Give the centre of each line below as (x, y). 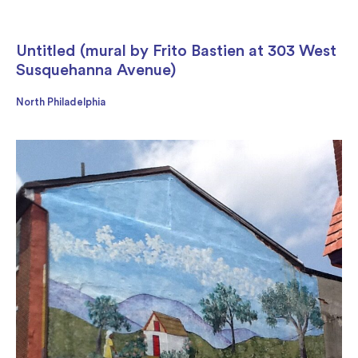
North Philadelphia (61, 101)
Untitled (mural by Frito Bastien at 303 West (176, 51)
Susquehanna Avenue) (96, 70)
